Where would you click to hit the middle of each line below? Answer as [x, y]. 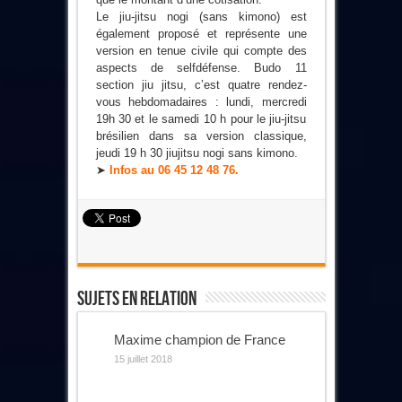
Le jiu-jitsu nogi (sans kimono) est [201, 16]
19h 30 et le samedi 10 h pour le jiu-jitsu [201, 118]
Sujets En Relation [136, 299]
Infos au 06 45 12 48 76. [174, 170]
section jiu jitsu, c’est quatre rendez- [201, 84]
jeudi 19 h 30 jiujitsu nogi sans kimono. [197, 153]
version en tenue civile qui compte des [201, 50]
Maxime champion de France [199, 339]
